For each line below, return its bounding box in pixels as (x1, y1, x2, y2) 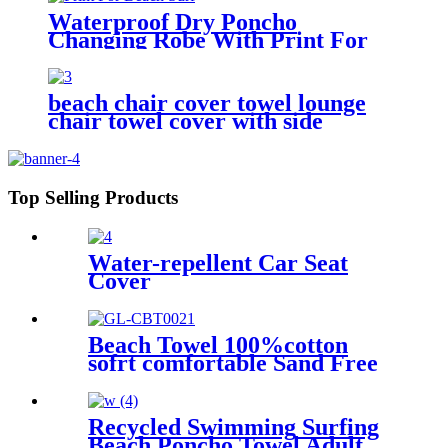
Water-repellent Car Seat (88, 249, 348, 276)
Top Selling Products (8, 187, 178, 209)
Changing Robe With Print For (48, 26, 368, 53)
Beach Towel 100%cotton (88, 331, 348, 358)
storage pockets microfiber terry (48, 126, 382, 153)
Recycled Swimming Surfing (88, 413, 379, 440)
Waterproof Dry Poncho (48, 8, 297, 35)
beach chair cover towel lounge (48, 90, 366, 117)
